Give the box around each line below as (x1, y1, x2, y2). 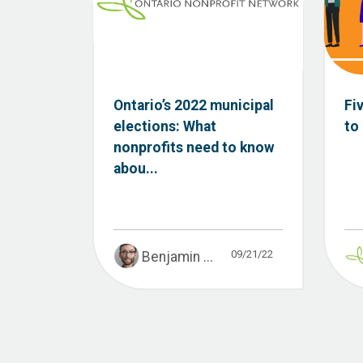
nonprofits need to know (113, 139, 275, 156)
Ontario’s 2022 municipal (113, 96, 274, 113)
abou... (113, 160, 158, 177)
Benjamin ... (141, 248, 213, 265)
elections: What (113, 117, 216, 135)
